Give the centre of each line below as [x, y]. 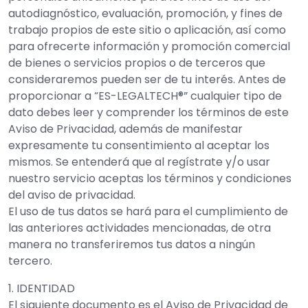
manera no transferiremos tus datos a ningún [132, 244]
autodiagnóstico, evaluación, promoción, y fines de [145, 13]
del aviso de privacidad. [72, 195]
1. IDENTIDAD [42, 288]
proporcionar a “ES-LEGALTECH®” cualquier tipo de [145, 96]
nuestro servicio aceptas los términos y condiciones [150, 178]
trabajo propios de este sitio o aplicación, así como [147, 30]
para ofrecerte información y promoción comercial [149, 46]
